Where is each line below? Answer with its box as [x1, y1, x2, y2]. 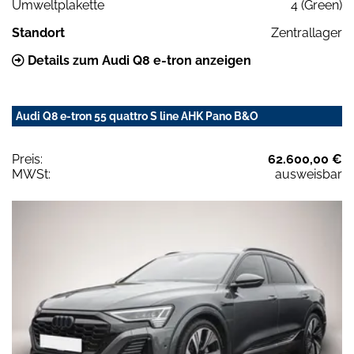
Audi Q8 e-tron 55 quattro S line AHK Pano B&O [16, 109, 258, 122]
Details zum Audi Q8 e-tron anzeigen [24, 52, 251, 68]
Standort [12, 24, 65, 40]
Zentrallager [271, 24, 342, 40]
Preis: [12, 151, 43, 167]
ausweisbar [275, 166, 342, 182]
